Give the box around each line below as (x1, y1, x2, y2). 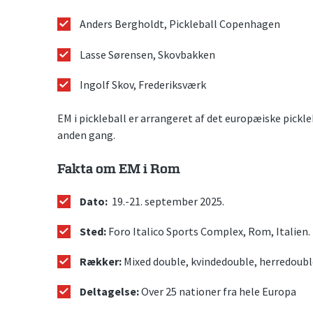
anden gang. (57, 127, 115, 142)
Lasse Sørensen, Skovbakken (80, 47, 215, 61)
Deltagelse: (80, 284, 139, 299)
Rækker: (80, 254, 122, 268)
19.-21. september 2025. (108, 194, 224, 208)
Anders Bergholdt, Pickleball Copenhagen (80, 17, 280, 31)
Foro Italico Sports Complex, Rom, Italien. (106, 224, 310, 238)
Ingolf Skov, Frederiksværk (80, 77, 206, 92)
